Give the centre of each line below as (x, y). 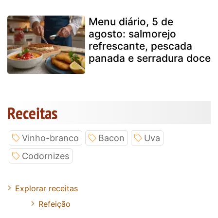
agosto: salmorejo (132, 34)
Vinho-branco (50, 138)
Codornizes (45, 156)
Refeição (54, 204)
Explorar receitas (46, 188)
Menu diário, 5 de (131, 21)
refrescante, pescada (140, 46)
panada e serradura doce (150, 58)
